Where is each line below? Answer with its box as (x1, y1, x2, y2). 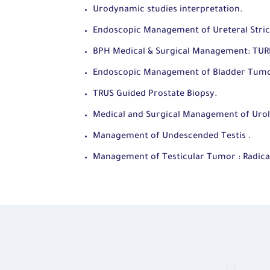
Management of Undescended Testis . (93, 132, 251, 142)
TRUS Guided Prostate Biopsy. (93, 90, 218, 99)
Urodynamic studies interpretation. (93, 5, 245, 15)
